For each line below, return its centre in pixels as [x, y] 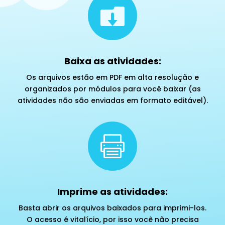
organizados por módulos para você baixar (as [113, 89]
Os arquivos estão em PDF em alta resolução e [113, 77]
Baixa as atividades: [113, 61]
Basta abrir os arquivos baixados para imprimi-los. [113, 208]
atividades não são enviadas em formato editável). [113, 100]
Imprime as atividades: [113, 191]
